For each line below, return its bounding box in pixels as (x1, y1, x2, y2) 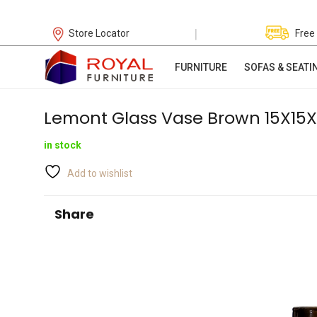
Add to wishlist (67, 168, 132, 180)
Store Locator (69, 28, 130, 39)
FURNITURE (174, 62, 227, 73)
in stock (44, 139, 81, 151)
